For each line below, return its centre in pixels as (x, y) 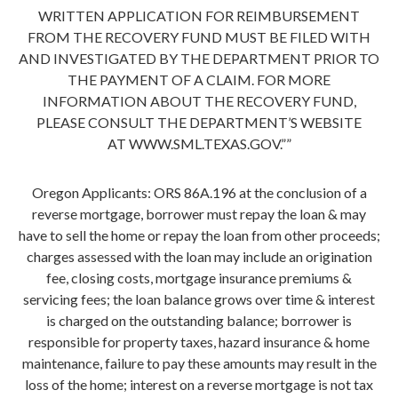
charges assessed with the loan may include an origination (199, 256)
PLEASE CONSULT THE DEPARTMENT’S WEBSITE (199, 123)
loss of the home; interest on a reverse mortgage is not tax (199, 384)
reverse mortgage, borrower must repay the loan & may (199, 213)
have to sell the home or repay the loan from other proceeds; (199, 235)
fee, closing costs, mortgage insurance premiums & (199, 277)
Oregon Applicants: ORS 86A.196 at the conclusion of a (199, 192)
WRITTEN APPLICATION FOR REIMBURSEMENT (199, 16)
